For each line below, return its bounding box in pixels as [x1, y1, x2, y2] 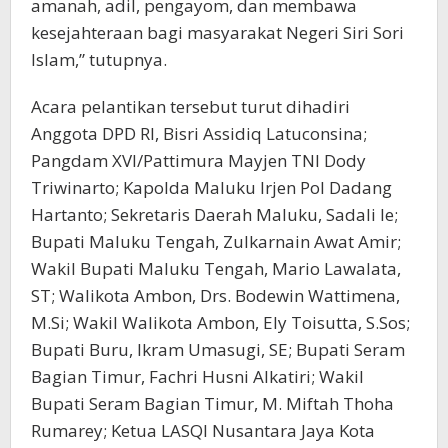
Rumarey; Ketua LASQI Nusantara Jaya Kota [31, 419, 375, 443]
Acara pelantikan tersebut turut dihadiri [31, 95, 350, 119]
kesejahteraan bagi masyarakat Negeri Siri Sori [31, 21, 404, 45]
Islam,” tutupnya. [31, 48, 167, 72]
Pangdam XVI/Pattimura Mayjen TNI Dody [31, 149, 366, 173]
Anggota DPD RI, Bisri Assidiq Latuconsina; [31, 122, 367, 146]
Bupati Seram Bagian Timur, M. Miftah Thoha [31, 392, 394, 416]
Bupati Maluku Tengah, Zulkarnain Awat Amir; [31, 230, 401, 254]
